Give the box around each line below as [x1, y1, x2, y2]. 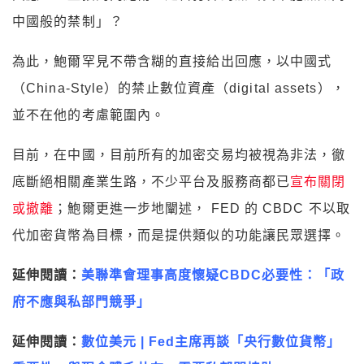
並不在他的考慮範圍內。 [12, 107, 166, 122]
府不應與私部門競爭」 [12, 294, 150, 309]
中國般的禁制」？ [12, 14, 123, 28]
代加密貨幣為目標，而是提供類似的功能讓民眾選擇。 [12, 227, 346, 242]
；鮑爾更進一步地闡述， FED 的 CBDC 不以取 [54, 201, 350, 215]
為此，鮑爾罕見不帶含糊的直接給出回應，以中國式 [12, 54, 332, 68]
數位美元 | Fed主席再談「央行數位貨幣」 [81, 334, 340, 349]
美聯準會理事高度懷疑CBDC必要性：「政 [81, 267, 344, 282]
